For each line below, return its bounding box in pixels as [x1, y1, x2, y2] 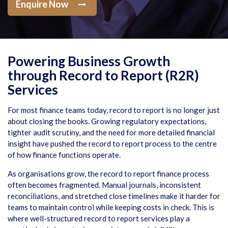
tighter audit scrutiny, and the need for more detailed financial [8, 128, 215, 137]
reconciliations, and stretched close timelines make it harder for [8, 191, 220, 201]
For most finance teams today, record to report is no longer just [8, 105, 220, 115]
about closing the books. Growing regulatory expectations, [8, 117, 206, 126]
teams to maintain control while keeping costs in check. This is [8, 203, 214, 212]
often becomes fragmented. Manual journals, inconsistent [8, 180, 201, 189]
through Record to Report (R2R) [8, 67, 199, 83]
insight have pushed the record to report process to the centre [8, 139, 217, 148]
